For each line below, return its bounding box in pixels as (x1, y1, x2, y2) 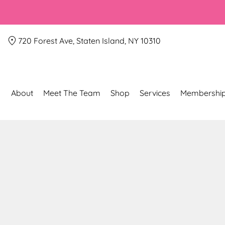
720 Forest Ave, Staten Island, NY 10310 (18, 36, 161, 46)
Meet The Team (43, 88, 100, 98)
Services (140, 88, 170, 98)
